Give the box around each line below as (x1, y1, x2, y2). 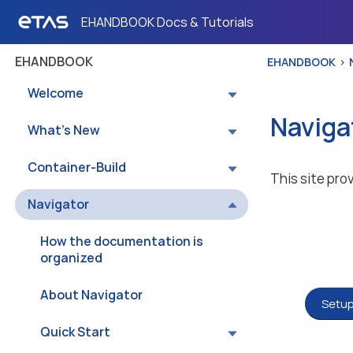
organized (40, 249, 102, 266)
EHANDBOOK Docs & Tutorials (81, 13, 254, 31)
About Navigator (40, 286, 143, 303)
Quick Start (40, 323, 110, 340)
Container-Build (28, 158, 126, 176)
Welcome (28, 84, 84, 102)
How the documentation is (40, 232, 203, 250)
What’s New (28, 121, 100, 139)
